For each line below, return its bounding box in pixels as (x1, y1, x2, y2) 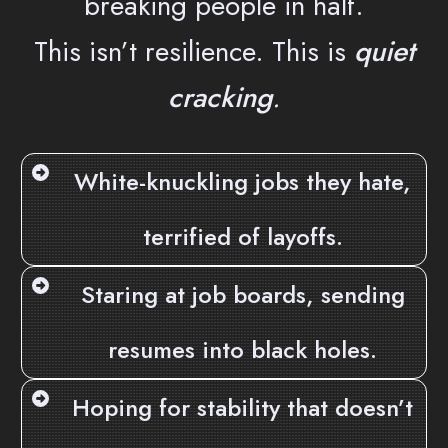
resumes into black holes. (108, 332, 377, 368)
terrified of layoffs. (142, 219, 343, 255)
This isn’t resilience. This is (33, 31, 354, 73)
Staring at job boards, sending (80, 277, 405, 313)
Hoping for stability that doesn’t (72, 390, 413, 426)
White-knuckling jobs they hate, (74, 164, 411, 200)
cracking (168, 77, 272, 119)
